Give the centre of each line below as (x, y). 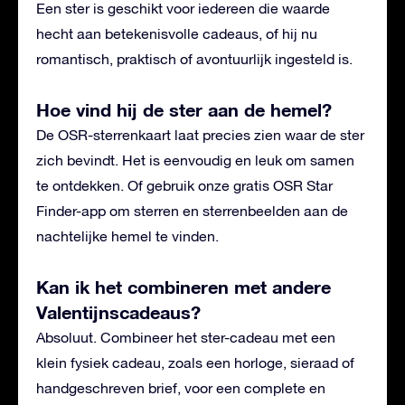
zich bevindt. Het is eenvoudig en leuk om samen (195, 160)
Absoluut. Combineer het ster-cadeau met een (186, 337)
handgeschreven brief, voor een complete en (181, 387)
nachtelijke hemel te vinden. (127, 235)
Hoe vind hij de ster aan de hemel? (184, 109)
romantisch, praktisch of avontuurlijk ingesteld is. (194, 58)
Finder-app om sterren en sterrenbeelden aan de (192, 210)
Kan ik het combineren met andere (184, 286)
